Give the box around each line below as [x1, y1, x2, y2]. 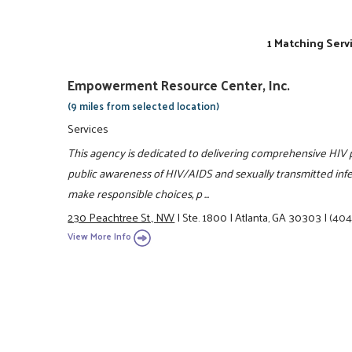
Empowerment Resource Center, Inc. [68, 72, 291, 97]
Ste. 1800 [182, 206, 228, 227]
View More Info [68, 228, 132, 245]
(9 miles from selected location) [68, 96, 220, 115]
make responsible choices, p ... [68, 182, 210, 203]
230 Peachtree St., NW [68, 206, 175, 227]
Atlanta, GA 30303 [235, 206, 322, 227]
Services [68, 118, 109, 139]
